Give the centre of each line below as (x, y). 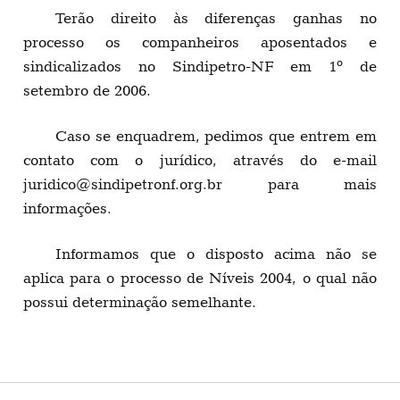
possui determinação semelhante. (140, 302)
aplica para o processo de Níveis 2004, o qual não (200, 278)
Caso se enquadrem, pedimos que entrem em (216, 136)
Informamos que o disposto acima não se (216, 254)
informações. (67, 208)
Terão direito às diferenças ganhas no (216, 18)
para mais (300, 184)
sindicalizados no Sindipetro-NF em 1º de (200, 67)
